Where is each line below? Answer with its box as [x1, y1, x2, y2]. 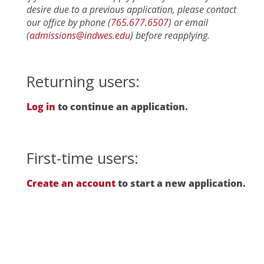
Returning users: [27, 71, 140, 92]
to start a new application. [115, 177, 246, 190]
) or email [169, 16, 208, 29]
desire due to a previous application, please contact [27, 3, 236, 16]
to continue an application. [55, 100, 188, 113]
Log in [27, 100, 55, 113]
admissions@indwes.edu [29, 29, 130, 42]
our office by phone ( [27, 16, 111, 29]
